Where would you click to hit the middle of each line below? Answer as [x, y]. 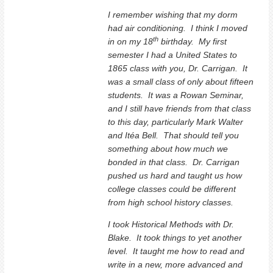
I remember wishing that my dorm [173, 14]
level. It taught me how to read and [176, 251]
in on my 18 [131, 41]
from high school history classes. [171, 202]
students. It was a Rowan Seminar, [176, 95]
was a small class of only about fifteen [181, 81]
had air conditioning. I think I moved [178, 28]
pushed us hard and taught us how [175, 175]
